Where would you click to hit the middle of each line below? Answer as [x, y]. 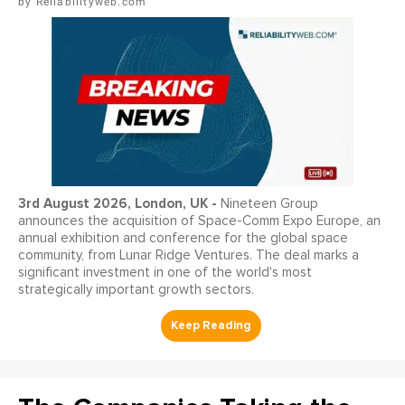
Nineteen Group [269, 204]
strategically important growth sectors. [136, 290]
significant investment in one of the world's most [165, 273]
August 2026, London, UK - [132, 204]
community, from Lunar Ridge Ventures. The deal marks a [188, 256]
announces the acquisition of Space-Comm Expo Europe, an [199, 221]
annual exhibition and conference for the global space [183, 239]
